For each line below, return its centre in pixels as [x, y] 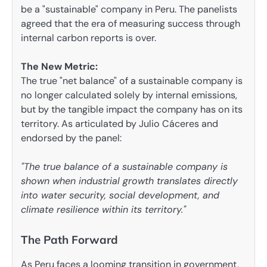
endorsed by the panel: [71, 138]
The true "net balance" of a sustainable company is [132, 80]
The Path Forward [69, 240]
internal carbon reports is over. [89, 38]
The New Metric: [59, 66]
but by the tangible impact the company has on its [132, 109]
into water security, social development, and [120, 195]
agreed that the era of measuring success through [131, 23]
